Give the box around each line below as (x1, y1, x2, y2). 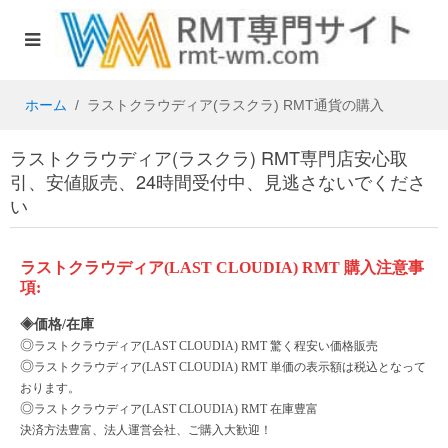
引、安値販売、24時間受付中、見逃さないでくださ (10, 168, 426, 194)
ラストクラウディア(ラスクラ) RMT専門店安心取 (10, 144, 408, 170)
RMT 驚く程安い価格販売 (241, 339, 378, 353)
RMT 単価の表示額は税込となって (241, 360, 426, 374)
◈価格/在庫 (20, 317, 94, 332)
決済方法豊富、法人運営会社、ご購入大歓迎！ (20, 423, 272, 437)
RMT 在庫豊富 (241, 402, 318, 416)
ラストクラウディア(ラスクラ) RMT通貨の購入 (87, 97, 384, 113)
